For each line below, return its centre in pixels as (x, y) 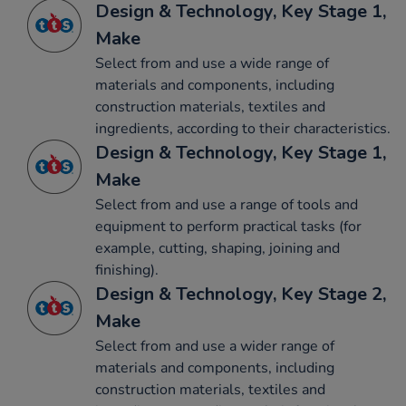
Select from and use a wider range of (215, 347)
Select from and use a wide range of (212, 64)
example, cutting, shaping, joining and (217, 249)
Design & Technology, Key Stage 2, (241, 295)
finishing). (127, 271)
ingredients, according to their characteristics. (243, 129)
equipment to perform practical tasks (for (228, 227)
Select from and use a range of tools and (227, 205)
